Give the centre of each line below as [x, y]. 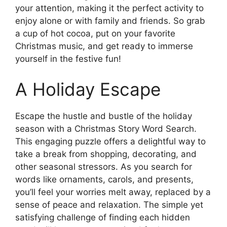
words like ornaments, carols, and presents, [104, 179]
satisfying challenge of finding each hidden [103, 217]
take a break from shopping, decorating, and [106, 154]
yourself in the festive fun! [68, 59]
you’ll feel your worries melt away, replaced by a [113, 192]
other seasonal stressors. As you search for [104, 166]
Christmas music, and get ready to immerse [104, 46]
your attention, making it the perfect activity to [109, 8]
